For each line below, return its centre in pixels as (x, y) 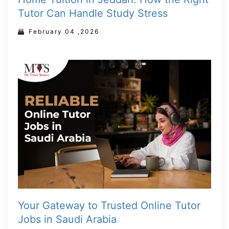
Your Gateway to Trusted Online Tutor (109, 205)
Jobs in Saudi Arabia (67, 219)
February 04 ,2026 (64, 31)
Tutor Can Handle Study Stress (93, 13)
